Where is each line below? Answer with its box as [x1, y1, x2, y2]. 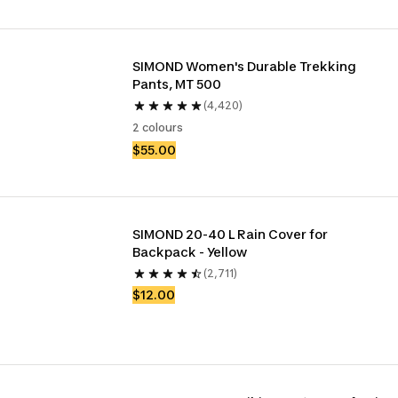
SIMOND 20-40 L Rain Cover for [132, 227, 329, 242]
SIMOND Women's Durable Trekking [132, 59, 357, 74]
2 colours [132, 121, 184, 134]
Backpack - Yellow [132, 244, 248, 259]
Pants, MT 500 [132, 76, 222, 92]
